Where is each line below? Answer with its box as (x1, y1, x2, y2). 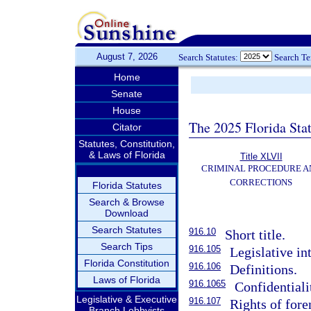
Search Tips (101, 241, 153, 252)
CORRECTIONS (230, 177, 292, 187)
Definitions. (230, 262, 298, 277)
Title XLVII (239, 151, 283, 162)
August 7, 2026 (96, 51, 158, 62)
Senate (111, 88, 142, 99)
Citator (112, 121, 142, 133)
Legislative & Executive (76, 294, 177, 305)
